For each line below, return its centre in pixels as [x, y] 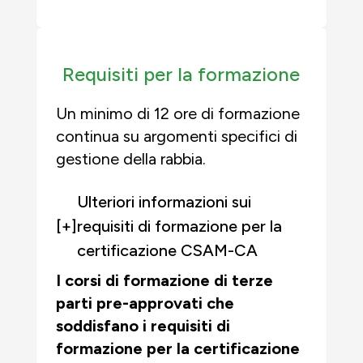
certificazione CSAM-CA [167, 250]
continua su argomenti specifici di [177, 136]
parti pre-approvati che [145, 303]
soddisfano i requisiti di [143, 326]
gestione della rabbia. [131, 159]
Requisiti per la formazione [181, 74]
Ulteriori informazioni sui [164, 202]
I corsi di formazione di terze [164, 280]
